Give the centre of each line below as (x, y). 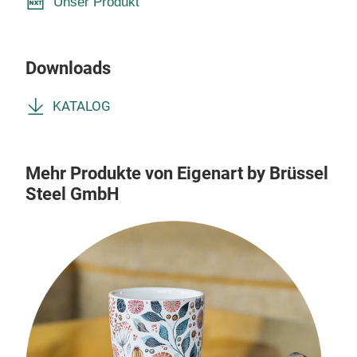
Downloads (68, 68)
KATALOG (82, 106)
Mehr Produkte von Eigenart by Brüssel (177, 173)
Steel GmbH (73, 194)
